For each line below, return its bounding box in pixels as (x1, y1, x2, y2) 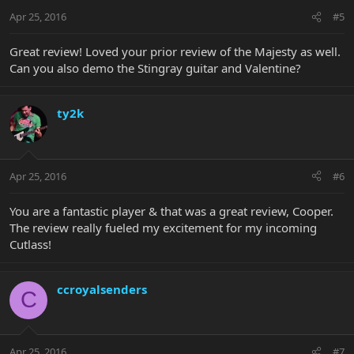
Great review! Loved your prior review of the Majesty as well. (9, 43, 341, 60)
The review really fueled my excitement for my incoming (9, 219, 317, 235)
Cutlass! (9, 235, 51, 252)
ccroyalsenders (57, 281, 147, 297)
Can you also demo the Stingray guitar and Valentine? (9, 60, 301, 77)
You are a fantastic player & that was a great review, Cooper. (9, 202, 333, 219)
